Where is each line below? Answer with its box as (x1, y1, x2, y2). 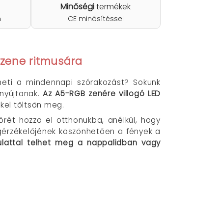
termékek (94, 1, 131, 12)
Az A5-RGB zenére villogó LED (43, 88, 161, 99)
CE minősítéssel (67, 14, 124, 24)
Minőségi (60, 1, 95, 12)
